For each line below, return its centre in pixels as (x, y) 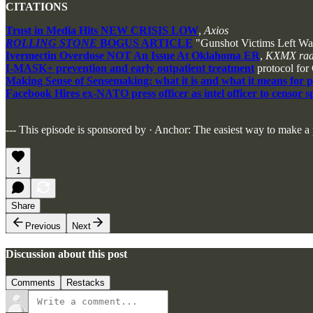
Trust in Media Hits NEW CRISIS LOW (102, 30)
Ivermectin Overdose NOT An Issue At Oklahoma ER (133, 55)
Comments (33, 283)
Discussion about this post (66, 254)
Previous (43, 226)
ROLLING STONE (51, 43)
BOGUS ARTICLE (145, 43)
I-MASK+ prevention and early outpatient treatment (130, 68)
